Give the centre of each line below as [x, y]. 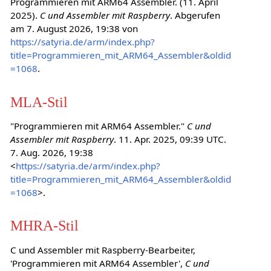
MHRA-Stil [44, 226]
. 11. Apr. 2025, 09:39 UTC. [170, 139]
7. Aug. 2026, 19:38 [51, 153]
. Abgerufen [195, 15]
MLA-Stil [39, 102]
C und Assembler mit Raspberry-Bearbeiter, [103, 250]
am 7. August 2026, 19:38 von [74, 29]
